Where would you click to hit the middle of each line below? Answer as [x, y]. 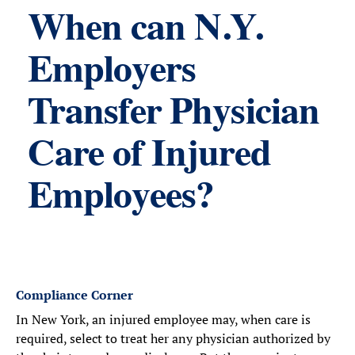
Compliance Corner [74, 295]
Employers [112, 72]
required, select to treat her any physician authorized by [173, 338]
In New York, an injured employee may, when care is [163, 319]
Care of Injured [149, 156]
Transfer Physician [174, 114]
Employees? [121, 198]
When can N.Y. [145, 30]
